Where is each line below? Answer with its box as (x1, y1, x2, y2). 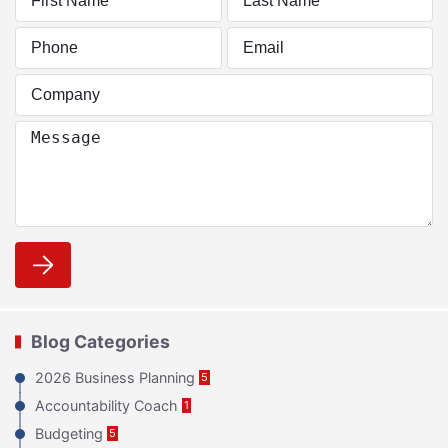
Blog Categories (31, 330, 170, 352)
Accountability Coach (35, 396, 178, 414)
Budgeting (35, 424, 103, 442)
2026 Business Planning (35, 368, 195, 386)
